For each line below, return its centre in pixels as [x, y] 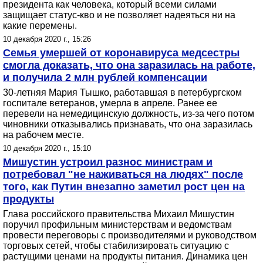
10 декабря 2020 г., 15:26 [47, 39]
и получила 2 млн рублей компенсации [105, 77]
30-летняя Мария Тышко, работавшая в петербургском [122, 92]
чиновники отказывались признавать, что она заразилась [128, 124]
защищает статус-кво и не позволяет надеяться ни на [119, 15]
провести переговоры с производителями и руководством [130, 235]
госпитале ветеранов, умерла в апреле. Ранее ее [110, 103]
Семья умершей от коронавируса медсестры [121, 53]
